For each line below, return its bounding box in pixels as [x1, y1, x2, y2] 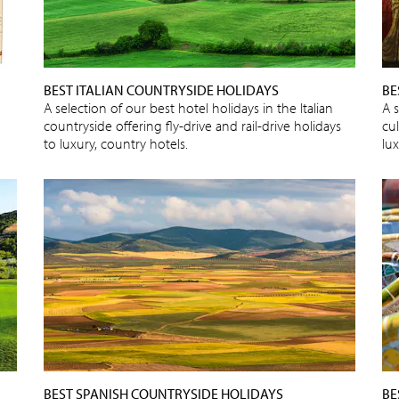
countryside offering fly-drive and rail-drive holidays [44, 116, 341, 134]
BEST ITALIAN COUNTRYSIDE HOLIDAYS [44, 80, 279, 99]
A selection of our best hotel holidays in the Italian [44, 98, 333, 117]
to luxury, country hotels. [44, 134, 188, 152]
